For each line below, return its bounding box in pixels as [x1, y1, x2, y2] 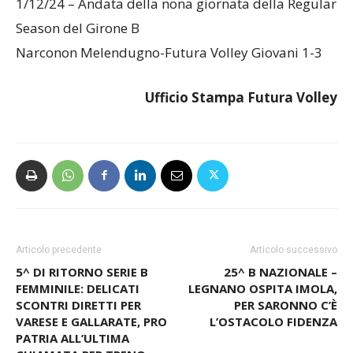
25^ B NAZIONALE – [224, 278, 337, 295]
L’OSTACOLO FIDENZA [210, 328, 337, 344]
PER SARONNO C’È [234, 311, 337, 328]
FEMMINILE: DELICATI [16, 295, 139, 311]
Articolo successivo [250, 258, 337, 270]
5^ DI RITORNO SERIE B [16, 278, 148, 295]
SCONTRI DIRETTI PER [16, 311, 141, 328]
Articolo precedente [16, 258, 102, 270]
